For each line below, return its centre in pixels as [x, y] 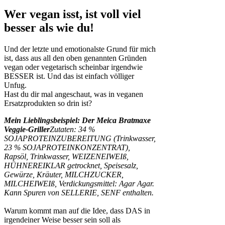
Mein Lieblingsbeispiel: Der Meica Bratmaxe [77, 121]
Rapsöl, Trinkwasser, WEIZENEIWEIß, [66, 157]
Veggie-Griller [27, 130]
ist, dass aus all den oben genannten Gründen [75, 58]
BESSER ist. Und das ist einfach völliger [69, 76]
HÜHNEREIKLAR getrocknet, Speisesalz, [71, 166]
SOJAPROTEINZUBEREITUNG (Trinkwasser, [80, 139]
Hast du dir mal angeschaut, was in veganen [74, 94]
